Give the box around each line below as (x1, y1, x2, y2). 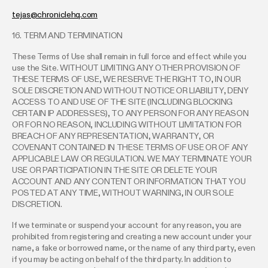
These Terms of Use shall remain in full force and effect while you (12, 52, 247, 61)
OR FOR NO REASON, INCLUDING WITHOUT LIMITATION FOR (12, 120, 242, 129)
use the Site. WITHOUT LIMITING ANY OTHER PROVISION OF (12, 63, 240, 72)
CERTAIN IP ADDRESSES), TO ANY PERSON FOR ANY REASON (12, 109, 249, 118)
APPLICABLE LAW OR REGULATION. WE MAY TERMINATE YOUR (12, 154, 252, 163)
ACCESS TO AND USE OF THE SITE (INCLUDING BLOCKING (12, 98, 233, 106)
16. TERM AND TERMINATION (12, 31, 123, 40)
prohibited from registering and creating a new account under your (12, 232, 252, 241)
